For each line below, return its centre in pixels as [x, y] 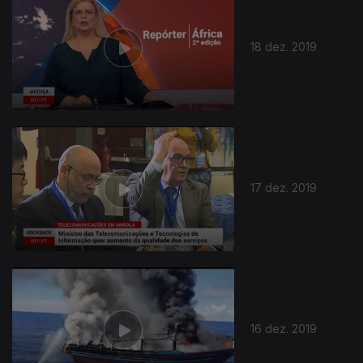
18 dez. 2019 [284, 46]
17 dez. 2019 [284, 187]
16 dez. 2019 [284, 328]
